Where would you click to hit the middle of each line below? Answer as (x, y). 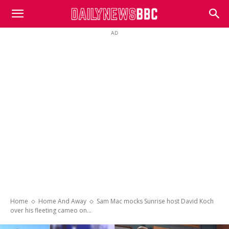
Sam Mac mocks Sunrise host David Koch (155, 201)
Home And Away (62, 201)
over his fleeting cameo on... (51, 210)
